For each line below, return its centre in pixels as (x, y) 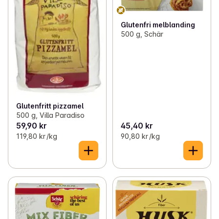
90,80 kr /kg (140, 136)
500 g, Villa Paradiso (50, 115)
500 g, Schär (142, 34)
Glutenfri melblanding (158, 25)
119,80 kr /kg (37, 136)
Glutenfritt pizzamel (50, 106)
